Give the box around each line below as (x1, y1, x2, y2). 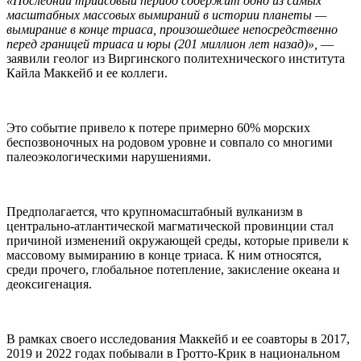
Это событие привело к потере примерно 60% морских (6, 120, 310, 135)
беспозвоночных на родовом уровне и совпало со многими (6, 135, 333, 149)
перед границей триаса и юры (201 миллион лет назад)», (6, 36, 317, 51)
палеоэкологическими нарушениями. (6, 149, 211, 164)
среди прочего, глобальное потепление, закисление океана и (6, 262, 340, 276)
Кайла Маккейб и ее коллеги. (6, 65, 168, 80)
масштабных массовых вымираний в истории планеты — (6, 7, 326, 22)
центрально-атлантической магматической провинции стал (6, 218, 334, 233)
